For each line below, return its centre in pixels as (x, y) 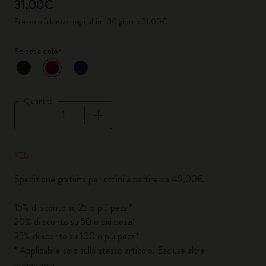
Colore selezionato (72, 77)
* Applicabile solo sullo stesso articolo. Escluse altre (110, 250)
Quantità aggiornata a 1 (60, 145)
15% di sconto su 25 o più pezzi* (73, 208)
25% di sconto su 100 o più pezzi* (77, 236)
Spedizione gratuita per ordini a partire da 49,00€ (109, 179)
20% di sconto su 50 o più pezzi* (75, 222)
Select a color (38, 51)
